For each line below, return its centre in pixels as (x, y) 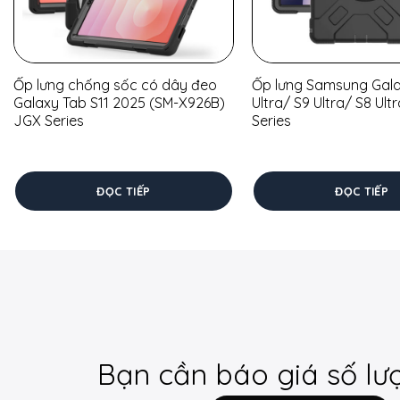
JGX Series (48, 121)
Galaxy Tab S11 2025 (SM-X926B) (119, 103)
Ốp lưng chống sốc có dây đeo (115, 85)
